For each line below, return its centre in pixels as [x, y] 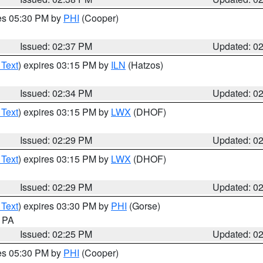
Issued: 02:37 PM [56, 46]
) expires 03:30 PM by [65, 206]
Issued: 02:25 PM [56, 234]
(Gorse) [144, 206]
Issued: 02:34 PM [56, 93]
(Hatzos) [144, 65]
